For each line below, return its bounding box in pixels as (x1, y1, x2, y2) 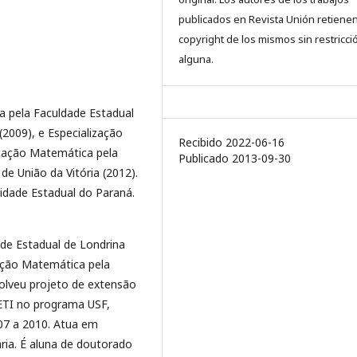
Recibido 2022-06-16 (178, 135, 284, 150)
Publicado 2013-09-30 (178, 151, 291, 166)
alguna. (178, 52, 214, 66)
